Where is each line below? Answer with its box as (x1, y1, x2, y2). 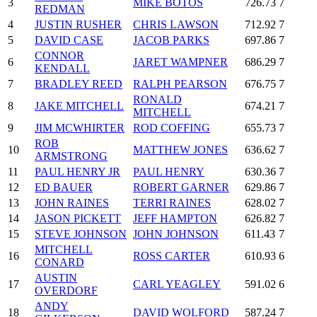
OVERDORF (35, 284, 98, 296)
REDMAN (35, 2, 85, 15)
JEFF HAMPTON (133, 212, 217, 224)
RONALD (133, 93, 182, 105)
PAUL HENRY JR (35, 165, 120, 178)
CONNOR (35, 49, 84, 62)
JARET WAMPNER (133, 55, 228, 68)
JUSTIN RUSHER (35, 18, 122, 30)
